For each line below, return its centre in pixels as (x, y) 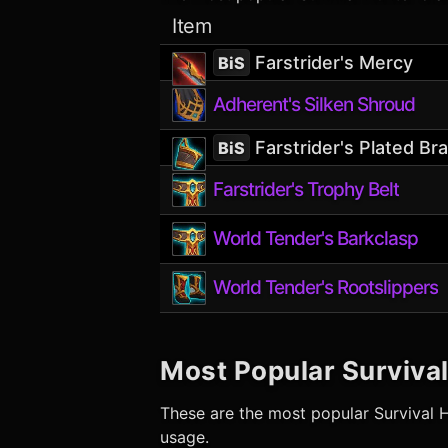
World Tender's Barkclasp (315, 238)
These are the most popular (267, 413)
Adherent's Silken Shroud (313, 104)
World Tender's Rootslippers (325, 287)
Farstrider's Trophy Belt (305, 189)
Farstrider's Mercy (331, 62)
